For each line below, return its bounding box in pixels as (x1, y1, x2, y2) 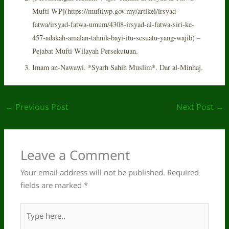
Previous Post (13, 101, 69, 112)
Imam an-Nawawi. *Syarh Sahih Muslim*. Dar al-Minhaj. (32, 62, 203, 72)
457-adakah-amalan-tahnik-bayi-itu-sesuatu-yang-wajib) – (32, 32, 201, 42)
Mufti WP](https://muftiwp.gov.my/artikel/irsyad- (32, 6, 179, 16)
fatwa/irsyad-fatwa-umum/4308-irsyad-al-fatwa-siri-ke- (32, 19, 195, 29)
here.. (20, 216, 40, 227)
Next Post (176, 101, 216, 112)
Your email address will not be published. (20, 167, 166, 178)
